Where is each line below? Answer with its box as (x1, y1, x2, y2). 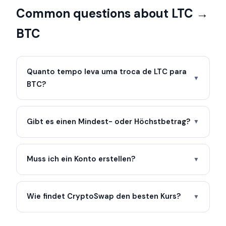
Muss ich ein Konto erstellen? (27, 154, 135, 164)
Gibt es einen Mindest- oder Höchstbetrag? (27, 116, 190, 127)
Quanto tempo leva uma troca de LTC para (27, 66, 187, 77)
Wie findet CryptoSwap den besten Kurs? (27, 191, 181, 202)
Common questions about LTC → (16, 6, 208, 22)
